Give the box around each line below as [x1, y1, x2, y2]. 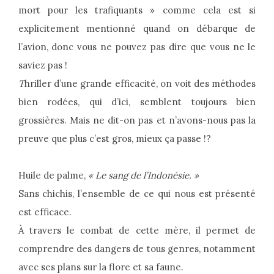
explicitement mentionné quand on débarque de [18, 23, 256, 35]
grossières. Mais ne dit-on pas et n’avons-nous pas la [18, 114, 256, 127]
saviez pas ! [18, 59, 67, 72]
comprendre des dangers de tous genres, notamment [18, 243, 256, 255]
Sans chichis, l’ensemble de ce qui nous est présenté [18, 188, 256, 200]
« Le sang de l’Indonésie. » [87, 169, 199, 182]
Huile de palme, [18, 169, 88, 182]
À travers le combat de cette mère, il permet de [18, 224, 256, 237]
